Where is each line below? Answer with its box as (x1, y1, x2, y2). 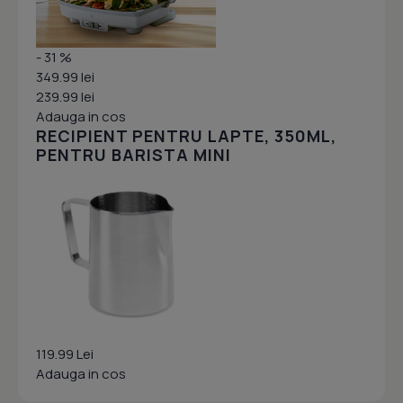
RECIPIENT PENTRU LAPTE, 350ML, (36, 125, 336, 148)
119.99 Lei (36, 345, 94, 364)
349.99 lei (36, 67, 94, 87)
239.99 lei (36, 87, 94, 107)
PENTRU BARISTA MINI (36, 144, 231, 166)
